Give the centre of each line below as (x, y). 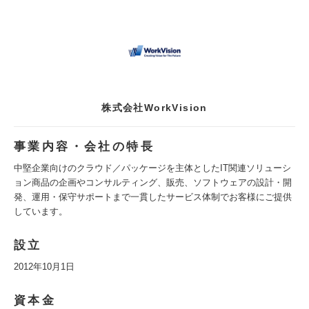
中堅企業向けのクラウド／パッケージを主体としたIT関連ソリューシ (152, 168)
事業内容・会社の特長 (84, 147)
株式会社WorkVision (154, 108)
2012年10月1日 (44, 267)
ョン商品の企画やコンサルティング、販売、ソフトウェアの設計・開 (153, 182)
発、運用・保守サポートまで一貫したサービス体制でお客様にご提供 (153, 197)
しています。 (41, 211)
